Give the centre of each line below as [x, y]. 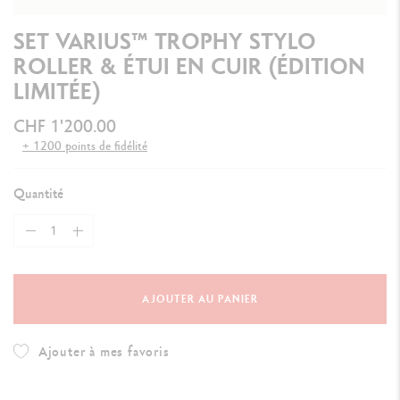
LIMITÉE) [57, 91]
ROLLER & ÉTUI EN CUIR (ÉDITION [189, 66]
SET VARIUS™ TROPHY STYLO [165, 41]
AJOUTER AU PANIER [200, 300]
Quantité [38, 194]
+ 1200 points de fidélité [85, 146]
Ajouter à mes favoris [104, 352]
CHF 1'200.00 [65, 126]
